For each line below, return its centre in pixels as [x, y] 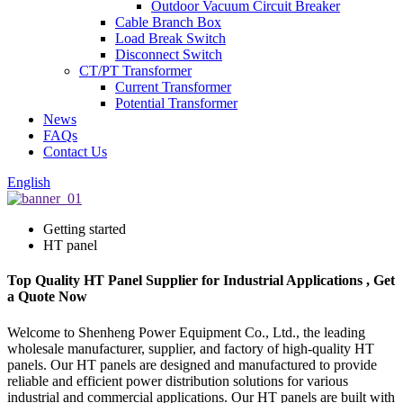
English [29, 182]
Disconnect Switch [169, 54]
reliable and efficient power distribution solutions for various [178, 381]
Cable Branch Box [168, 22]
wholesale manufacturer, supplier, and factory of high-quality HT [191, 348]
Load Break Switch [170, 38]
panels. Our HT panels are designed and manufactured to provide [192, 364]
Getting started [85, 229]
